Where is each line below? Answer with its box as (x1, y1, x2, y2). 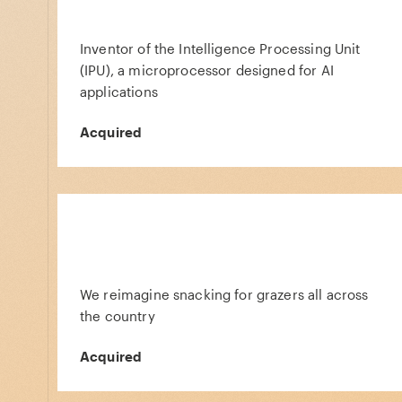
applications (80, 83, 158, 100)
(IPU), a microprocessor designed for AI (80, 62, 334, 78)
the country (80, 308, 155, 324)
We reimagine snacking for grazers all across (80, 286, 369, 302)
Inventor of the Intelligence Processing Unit (80, 40, 361, 57)
